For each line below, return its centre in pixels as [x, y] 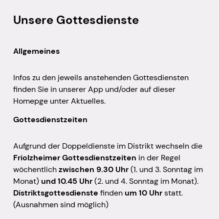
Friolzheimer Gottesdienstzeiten [76, 158]
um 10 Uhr [143, 193]
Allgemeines [36, 51]
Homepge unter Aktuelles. [59, 101]
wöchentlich [36, 170]
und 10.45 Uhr [66, 181]
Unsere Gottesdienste [76, 20]
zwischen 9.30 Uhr [93, 170]
